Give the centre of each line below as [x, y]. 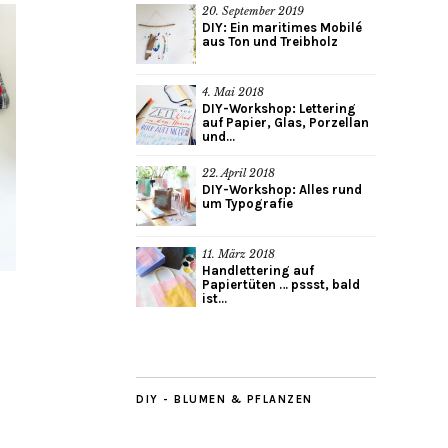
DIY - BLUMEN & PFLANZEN [224, 400]
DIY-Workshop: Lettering [279, 109]
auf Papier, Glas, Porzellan [285, 123]
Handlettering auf [258, 271]
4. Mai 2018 [233, 92]
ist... [214, 299]
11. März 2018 [238, 254]
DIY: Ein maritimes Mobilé [282, 28]
